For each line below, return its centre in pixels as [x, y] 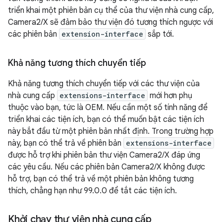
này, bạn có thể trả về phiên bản [66, 143]
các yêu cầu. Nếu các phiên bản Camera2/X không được [107, 167]
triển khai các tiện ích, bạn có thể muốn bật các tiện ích [106, 119]
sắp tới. [160, 34]
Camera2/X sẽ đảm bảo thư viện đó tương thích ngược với [111, 22]
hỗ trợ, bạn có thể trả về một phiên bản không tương [101, 179]
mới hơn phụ [170, 95]
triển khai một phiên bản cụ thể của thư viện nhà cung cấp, [111, 10]
